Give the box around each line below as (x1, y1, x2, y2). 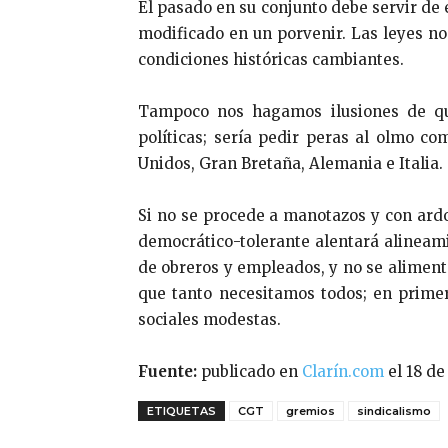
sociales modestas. (138, 310, 281, 330)
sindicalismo (357, 404, 431, 419)
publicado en (197, 362, 302, 382)
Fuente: (138, 362, 197, 382)
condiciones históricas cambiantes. (138, 50, 404, 70)
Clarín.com (302, 362, 388, 382)
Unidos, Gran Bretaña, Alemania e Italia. (138, 154, 443, 174)
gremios (286, 404, 335, 419)
